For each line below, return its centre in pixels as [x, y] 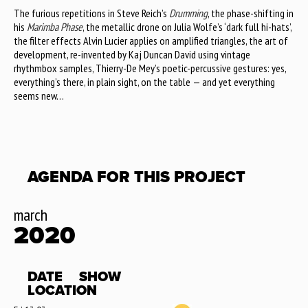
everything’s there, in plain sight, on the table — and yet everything [144, 82]
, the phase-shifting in [251, 13]
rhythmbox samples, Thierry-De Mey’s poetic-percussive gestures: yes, [150, 68]
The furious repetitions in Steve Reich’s [91, 13]
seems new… [39, 96]
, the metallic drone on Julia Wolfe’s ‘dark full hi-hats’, [187, 27]
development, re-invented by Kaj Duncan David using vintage [132, 55]
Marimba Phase [55, 27]
